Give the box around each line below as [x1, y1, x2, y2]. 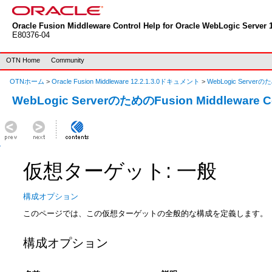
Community [51, 56, 84, 64]
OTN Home [6, 56, 40, 64]
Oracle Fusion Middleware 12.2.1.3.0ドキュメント [52, 78, 200, 85]
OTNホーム [10, 78, 44, 85]
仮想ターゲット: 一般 [23, 160, 217, 183]
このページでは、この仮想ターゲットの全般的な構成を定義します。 [23, 208, 268, 218]
